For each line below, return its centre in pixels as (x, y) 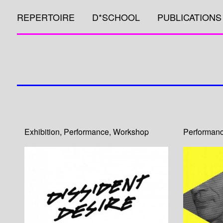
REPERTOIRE (46, 17)
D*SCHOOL (116, 17)
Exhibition (42, 132)
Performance (86, 132)
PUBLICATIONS (189, 17)
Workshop (131, 132)
